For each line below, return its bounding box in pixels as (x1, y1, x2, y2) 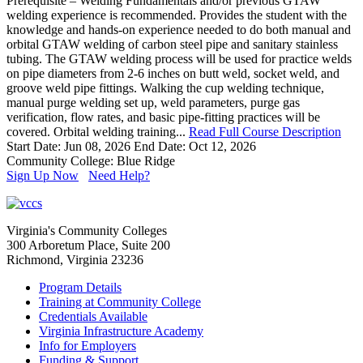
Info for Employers (39, 338, 136, 352)
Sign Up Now (6, 168, 79, 182)
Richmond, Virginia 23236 (6, 252, 143, 267)
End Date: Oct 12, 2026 (134, 139, 256, 153)
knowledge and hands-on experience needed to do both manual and (6, 22, 351, 36)
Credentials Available (39, 309, 147, 323)
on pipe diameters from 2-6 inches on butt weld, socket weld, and (6, 66, 340, 80)
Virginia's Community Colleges (6, 223, 167, 237)
